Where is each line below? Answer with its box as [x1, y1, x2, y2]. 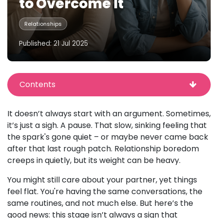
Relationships [24, 19, 62, 28]
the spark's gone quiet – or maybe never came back [7, 131, 208, 143]
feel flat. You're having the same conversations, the [7, 186, 202, 197]
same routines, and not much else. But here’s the [7, 198, 193, 209]
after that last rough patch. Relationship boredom [7, 143, 199, 154]
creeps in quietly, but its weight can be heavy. [7, 155, 181, 166]
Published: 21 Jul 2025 [19, 38, 88, 48]
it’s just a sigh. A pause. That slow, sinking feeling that [7, 120, 207, 131]
